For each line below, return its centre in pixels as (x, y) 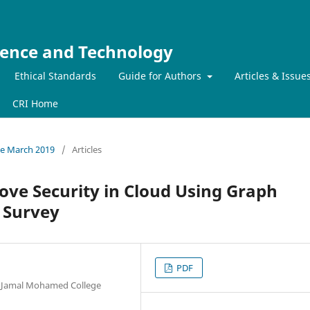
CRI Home (35, 103)
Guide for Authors (161, 75)
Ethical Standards (55, 75)
